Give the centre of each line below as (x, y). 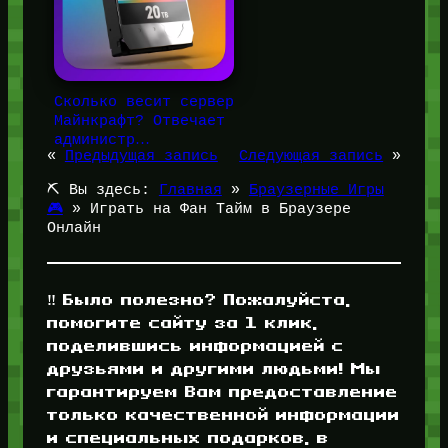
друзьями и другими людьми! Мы (213, 367)
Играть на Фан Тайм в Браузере (220, 208)
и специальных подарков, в (187, 436)
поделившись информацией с (195, 344)
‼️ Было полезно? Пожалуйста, (198, 298)
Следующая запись (311, 155)
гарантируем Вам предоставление (222, 390)
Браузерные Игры (316, 189)
